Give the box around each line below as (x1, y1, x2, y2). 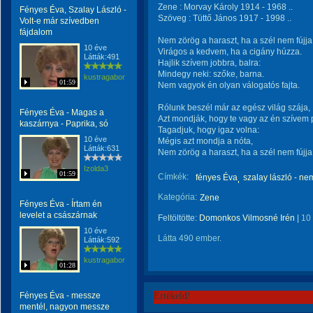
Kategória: (158, 192, 197, 202)
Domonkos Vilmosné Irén (199, 213, 295, 223)
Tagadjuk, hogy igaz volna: (158, 125, 259, 135)
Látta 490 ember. (158, 233, 221, 243)
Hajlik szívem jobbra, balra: (158, 58, 261, 68)
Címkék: (158, 172, 189, 182)
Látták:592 (84, 235, 119, 244)
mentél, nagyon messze (20, 302, 110, 312)
